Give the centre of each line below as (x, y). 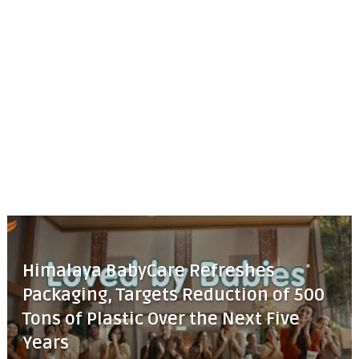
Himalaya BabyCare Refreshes (148, 271)
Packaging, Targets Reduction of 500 (173, 295)
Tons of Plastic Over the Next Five (161, 319)
